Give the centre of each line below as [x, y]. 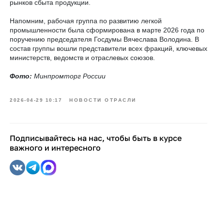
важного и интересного [55, 148]
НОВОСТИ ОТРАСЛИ [103, 100]
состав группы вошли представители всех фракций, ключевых [108, 48]
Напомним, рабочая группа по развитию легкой [86, 21]
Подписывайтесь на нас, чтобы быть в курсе [96, 138]
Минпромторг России [70, 76]
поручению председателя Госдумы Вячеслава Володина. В [104, 39]
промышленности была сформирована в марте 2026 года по [107, 30]
